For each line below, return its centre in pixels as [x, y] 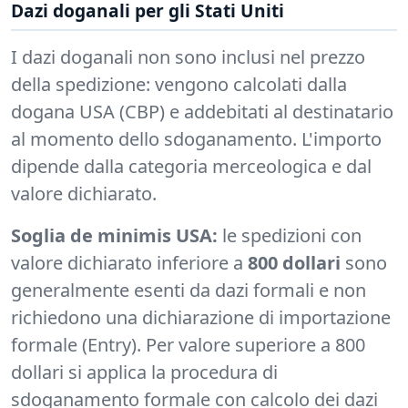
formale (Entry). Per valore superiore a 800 [188, 345]
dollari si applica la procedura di [144, 372]
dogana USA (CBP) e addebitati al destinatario [202, 112]
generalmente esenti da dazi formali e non [189, 291]
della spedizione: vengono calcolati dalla [179, 85]
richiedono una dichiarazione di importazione [201, 318]
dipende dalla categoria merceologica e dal [191, 167]
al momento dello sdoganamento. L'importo [196, 139]
